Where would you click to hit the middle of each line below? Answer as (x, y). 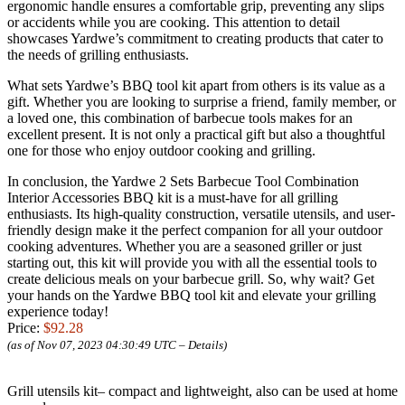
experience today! (58, 312)
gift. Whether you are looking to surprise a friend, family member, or (202, 102)
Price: (25, 328)
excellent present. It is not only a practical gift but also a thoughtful (196, 135)
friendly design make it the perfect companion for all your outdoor (195, 231)
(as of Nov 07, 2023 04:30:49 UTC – (98, 345)
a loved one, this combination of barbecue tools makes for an (180, 118)
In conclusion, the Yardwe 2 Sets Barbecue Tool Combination (183, 182)
